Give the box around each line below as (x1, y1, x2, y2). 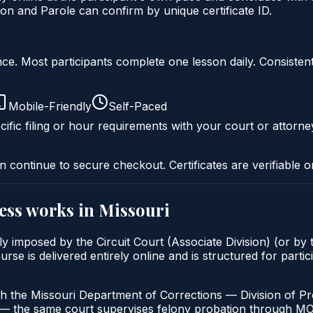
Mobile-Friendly (8, 99, 92, 113)
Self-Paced (108, 99, 167, 113)
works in (22, 198, 99, 221)
